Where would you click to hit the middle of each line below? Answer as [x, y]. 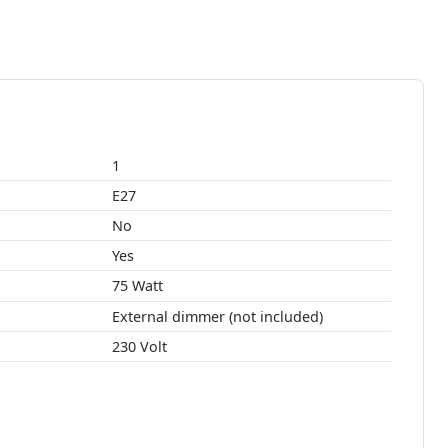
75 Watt [147, 286]
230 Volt [139, 347]
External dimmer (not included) [217, 317]
